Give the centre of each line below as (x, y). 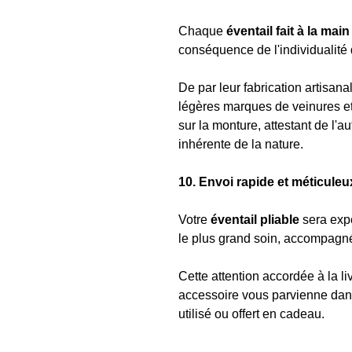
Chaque (201, 31)
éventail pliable (255, 220)
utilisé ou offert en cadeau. (251, 314)
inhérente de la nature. (241, 144)
